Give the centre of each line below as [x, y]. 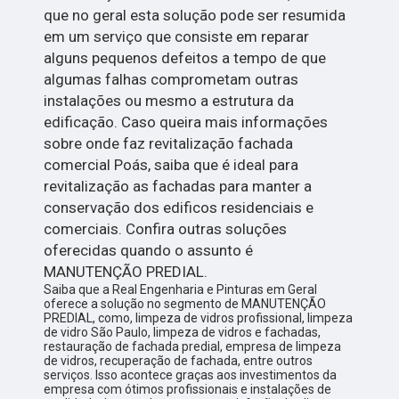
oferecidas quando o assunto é [149, 250]
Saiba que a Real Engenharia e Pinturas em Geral [181, 289]
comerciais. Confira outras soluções [166, 228]
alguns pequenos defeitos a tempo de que [185, 57]
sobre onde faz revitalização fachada [169, 143]
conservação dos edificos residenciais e [179, 207]
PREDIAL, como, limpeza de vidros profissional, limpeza [199, 318]
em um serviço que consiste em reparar [177, 36]
